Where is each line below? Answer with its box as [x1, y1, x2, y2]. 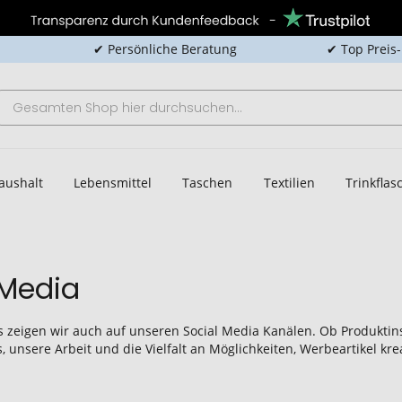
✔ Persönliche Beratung [92, 40, 237, 57]
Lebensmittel [73, 173, 152, 191]
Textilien [263, 173, 315, 191]
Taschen [182, 173, 233, 191]
